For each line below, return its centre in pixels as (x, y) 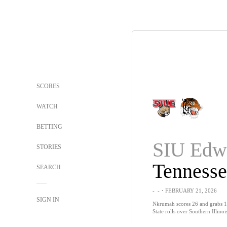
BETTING (49, 127)
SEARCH (49, 167)
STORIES (49, 147)
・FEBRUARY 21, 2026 (188, 191)
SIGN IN (48, 200)
